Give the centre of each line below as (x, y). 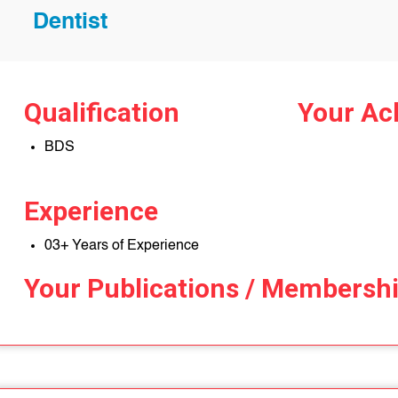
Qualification (102, 112)
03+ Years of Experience (122, 246)
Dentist (70, 23)
